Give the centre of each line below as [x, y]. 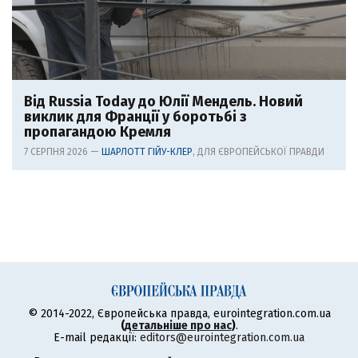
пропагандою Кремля [97, 131]
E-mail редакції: [97, 337]
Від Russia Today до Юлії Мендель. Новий [163, 101]
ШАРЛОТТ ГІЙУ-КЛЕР [147, 151]
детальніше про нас [178, 325]
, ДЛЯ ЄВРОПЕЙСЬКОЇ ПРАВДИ [259, 151]
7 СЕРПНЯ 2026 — [63, 151]
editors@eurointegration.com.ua [222, 337]
